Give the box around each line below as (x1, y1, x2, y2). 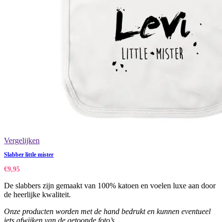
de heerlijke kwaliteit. (4, 190, 71, 199)
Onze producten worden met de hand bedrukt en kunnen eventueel (4, 207, 211, 216)
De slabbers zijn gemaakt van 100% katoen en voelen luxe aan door (4, 181, 216, 190)
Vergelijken (4, 136, 40, 145)
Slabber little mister (4, 151, 54, 159)
